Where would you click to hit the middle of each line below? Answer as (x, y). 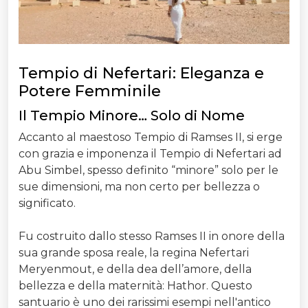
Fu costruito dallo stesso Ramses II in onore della (152, 236)
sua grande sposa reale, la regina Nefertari (134, 253)
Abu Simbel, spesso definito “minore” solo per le (148, 170)
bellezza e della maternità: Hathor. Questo (135, 286)
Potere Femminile (90, 91)
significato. (47, 203)
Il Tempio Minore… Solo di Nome (132, 116)
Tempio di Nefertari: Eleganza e (141, 74)
